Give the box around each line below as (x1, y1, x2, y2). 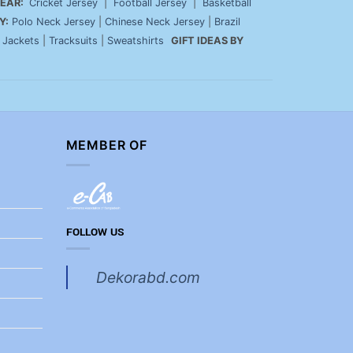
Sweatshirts (107, 35, 167, 47)
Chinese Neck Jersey (105, 16, 205, 28)
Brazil (214, 16, 240, 28)
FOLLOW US (65, 224, 124, 240)
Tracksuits (49, 35, 98, 47)
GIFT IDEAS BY (171, 35, 243, 47)
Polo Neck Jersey (12, 16, 95, 28)
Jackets (2, 35, 39, 47)
